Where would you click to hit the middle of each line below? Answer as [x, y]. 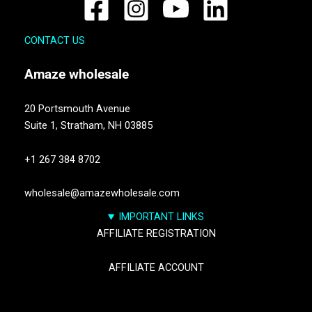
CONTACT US [55, 41]
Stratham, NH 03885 [107, 126]
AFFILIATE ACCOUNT [156, 267]
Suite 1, [42, 126]
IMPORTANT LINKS [162, 217]
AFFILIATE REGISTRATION [156, 234]
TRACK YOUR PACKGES [156, 301]
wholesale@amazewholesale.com [102, 193]
